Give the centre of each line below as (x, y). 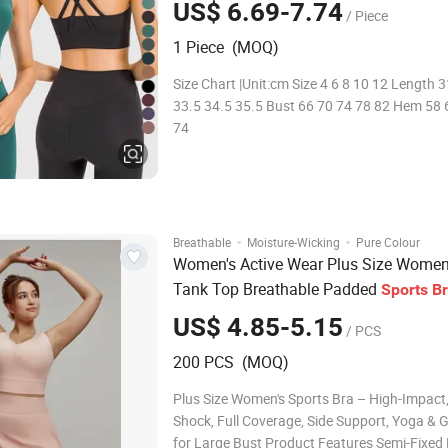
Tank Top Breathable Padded (277, 289)
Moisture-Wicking (293, 242)
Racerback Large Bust (250, 314)
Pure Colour (388, 242)
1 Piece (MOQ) (226, 47)
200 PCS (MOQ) (231, 362)
